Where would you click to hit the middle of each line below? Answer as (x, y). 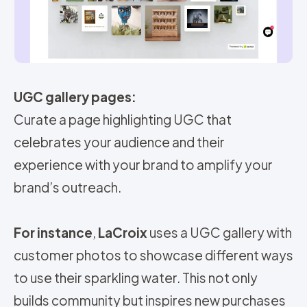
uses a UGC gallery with (221, 232)
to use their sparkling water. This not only (136, 277)
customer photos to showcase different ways (153, 255)
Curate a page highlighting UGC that (123, 119)
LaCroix (124, 232)
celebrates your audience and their (119, 142)
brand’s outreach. (67, 187)
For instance (53, 232)
